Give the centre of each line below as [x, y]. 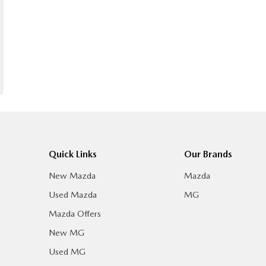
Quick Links [72, 154]
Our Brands [208, 154]
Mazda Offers [75, 214]
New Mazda [72, 176]
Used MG [67, 252]
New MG [66, 233]
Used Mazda [72, 195]
